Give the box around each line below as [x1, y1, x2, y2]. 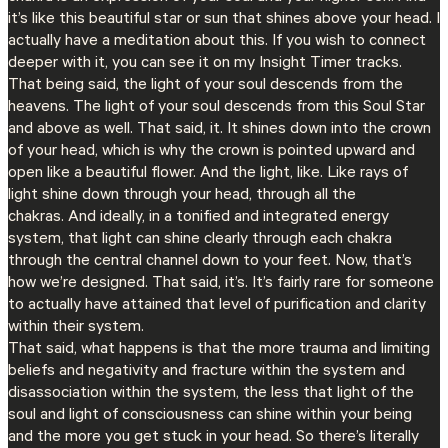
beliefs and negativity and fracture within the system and [8, 362, 405, 381]
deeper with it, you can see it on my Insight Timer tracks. [8, 54, 406, 73]
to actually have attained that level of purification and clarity [8, 296, 426, 315]
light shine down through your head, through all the [8, 186, 356, 205]
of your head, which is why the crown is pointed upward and [8, 142, 415, 161]
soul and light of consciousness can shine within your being [8, 406, 412, 425]
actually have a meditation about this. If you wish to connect [8, 32, 426, 51]
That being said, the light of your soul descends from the [8, 76, 403, 95]
